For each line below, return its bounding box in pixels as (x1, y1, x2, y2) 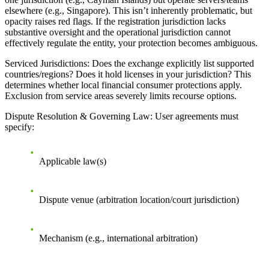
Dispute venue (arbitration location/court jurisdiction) (39, 195, 239, 205)
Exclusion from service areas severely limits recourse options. (5, 91, 237, 101)
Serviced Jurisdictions (5, 58, 87, 69)
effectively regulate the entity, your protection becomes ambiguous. (5, 38, 258, 49)
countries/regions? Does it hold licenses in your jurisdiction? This (5, 69, 251, 80)
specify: (5, 122, 34, 133)
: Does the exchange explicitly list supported (87, 58, 254, 69)
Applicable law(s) (39, 156, 106, 167)
